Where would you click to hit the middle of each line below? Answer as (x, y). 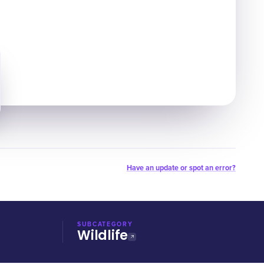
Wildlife (103, 235)
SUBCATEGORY (105, 224)
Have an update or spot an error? (181, 168)
